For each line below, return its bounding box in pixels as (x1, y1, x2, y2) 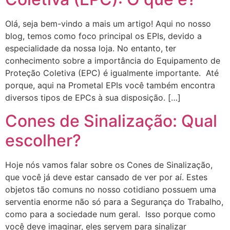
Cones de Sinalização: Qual (5, 110, 217, 131)
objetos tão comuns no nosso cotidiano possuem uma (5, 184, 216, 195)
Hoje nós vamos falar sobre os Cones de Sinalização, (5, 159, 213, 170)
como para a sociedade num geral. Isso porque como (5, 208, 216, 219)
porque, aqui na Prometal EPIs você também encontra (5, 80, 215, 91)
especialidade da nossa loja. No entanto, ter (5, 43, 176, 54)
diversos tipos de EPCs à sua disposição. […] (5, 92, 181, 103)
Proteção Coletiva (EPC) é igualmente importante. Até (5, 68, 219, 79)
